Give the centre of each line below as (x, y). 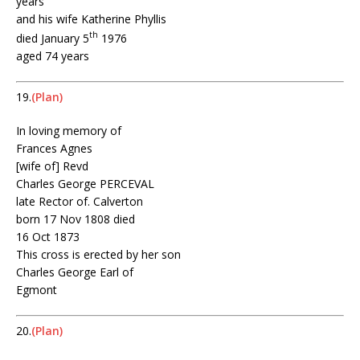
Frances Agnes (54, 149)
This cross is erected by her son (98, 255)
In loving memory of (69, 131)
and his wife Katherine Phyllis (91, 19)
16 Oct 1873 (48, 237)
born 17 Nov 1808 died (76, 219)
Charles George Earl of (75, 272)
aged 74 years (53, 56)
